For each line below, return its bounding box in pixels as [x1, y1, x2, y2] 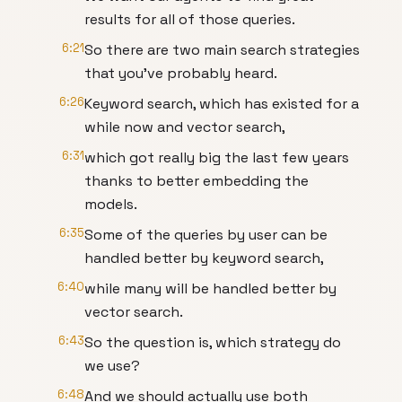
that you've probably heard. [84, 64, 277, 83]
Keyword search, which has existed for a [84, 94, 359, 113]
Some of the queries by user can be [84, 225, 328, 244]
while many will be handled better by [84, 279, 336, 298]
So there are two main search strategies [84, 40, 360, 59]
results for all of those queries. [84, 10, 295, 29]
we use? [84, 356, 140, 375]
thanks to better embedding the [84, 171, 309, 190]
